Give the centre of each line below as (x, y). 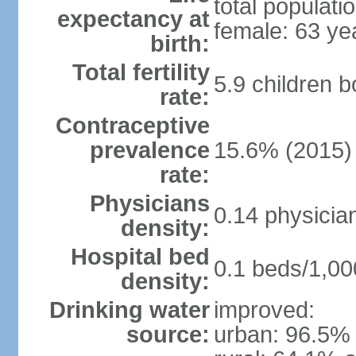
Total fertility (141, 72)
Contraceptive (132, 126)
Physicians (149, 203)
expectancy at (133, 19)
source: (168, 335)
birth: (180, 44)
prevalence (149, 150)
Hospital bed (140, 257)
